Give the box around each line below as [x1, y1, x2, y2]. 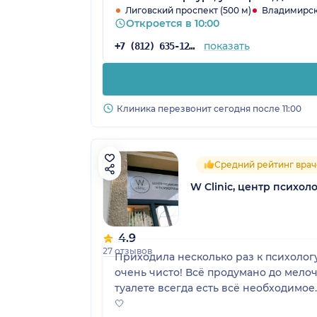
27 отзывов [103, 245, 152, 256]
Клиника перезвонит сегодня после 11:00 [117, 103, 301, 114]
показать [203, 39, 250, 52]
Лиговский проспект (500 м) [125, 4, 251, 16]
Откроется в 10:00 [126, 16, 219, 30]
